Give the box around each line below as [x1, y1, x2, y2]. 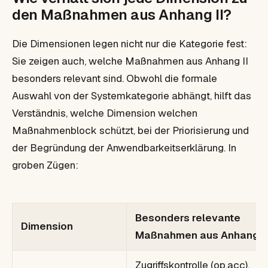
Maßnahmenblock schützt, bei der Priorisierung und [12, 123, 249, 137]
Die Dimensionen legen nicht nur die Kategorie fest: [12, 36, 247, 50]
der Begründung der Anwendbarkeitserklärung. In [12, 141, 236, 154]
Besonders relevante [135, 211, 240, 224]
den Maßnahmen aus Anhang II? [12, 5, 232, 24]
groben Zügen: [12, 158, 78, 172]
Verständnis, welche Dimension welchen [12, 106, 197, 120]
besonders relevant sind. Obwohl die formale [12, 71, 217, 85]
